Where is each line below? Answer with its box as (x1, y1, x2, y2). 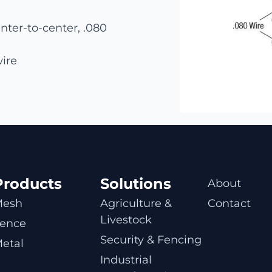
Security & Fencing (100, 233, 202, 246)
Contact (208, 196, 251, 210)
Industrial (100, 253, 152, 267)
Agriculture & (100, 196, 172, 210)
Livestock (100, 212, 152, 226)
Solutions (100, 174, 171, 192)
